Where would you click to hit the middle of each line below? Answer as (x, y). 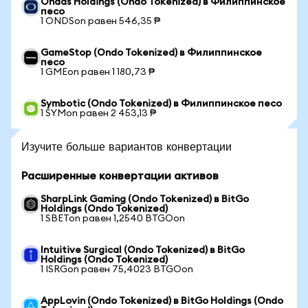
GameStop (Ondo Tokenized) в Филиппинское (151, 53)
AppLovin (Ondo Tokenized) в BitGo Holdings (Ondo (162, 301)
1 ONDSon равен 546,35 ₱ (100, 21)
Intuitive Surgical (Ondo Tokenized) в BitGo (143, 250)
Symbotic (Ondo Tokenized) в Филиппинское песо (161, 104)
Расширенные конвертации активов (120, 176)
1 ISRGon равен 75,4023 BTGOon (117, 269)
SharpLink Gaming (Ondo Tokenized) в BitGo (145, 199)
